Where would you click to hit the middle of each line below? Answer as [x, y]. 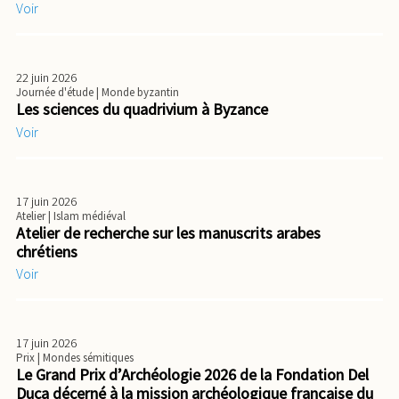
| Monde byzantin [138, 93]
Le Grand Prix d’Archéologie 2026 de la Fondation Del [192, 375]
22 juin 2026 [46, 78]
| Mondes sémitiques [85, 358]
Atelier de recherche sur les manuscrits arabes [168, 232]
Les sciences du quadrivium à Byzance [142, 110]
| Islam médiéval [87, 216]
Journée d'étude [56, 93]
